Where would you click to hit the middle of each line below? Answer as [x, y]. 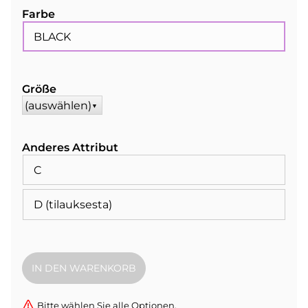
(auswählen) [58, 105]
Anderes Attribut [70, 147]
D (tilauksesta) [73, 205]
